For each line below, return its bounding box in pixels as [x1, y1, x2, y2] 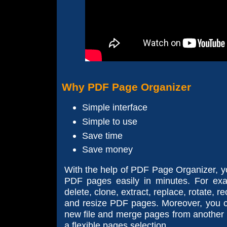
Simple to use [82, 116, 137, 127]
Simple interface [82, 102, 147, 113]
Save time [82, 130, 123, 141]
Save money [82, 144, 133, 155]
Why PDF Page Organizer [61, 81, 191, 93]
